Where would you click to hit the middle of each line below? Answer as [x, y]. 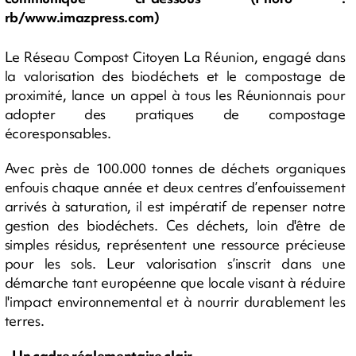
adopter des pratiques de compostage [175, 114]
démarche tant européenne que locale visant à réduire [175, 282]
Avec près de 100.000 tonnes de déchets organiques [175, 168]
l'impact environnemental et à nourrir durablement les [175, 301]
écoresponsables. [58, 133]
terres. [24, 320]
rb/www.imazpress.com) [82, 17]
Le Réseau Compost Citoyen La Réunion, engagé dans [175, 56]
